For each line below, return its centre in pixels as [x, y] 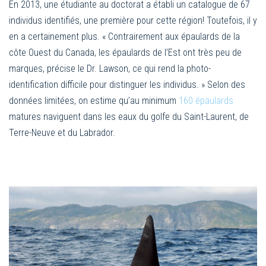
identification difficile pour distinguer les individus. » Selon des [127, 85]
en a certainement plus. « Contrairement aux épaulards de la [124, 37]
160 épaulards [206, 101]
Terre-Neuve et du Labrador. [62, 133]
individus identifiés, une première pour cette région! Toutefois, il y [133, 21]
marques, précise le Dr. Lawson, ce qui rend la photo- [110, 69]
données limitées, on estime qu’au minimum [94, 101]
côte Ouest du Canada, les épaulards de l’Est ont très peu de [125, 53]
